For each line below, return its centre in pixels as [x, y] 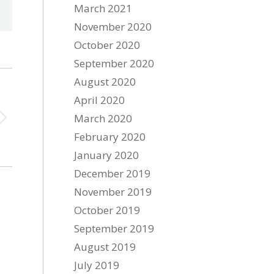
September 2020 [114, 63]
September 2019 [114, 228]
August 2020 [105, 82]
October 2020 [107, 45]
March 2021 [103, 8]
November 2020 [113, 27]
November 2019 [113, 192]
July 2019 [97, 265]
